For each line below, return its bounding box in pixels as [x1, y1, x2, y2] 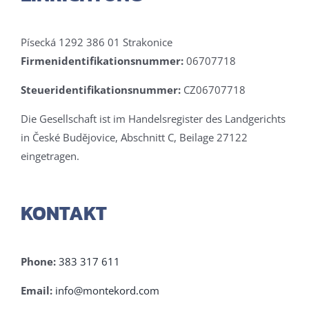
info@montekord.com [55, 283, 159, 297]
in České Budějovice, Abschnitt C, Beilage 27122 [21, 130, 248, 145]
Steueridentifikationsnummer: [21, 83, 181, 97]
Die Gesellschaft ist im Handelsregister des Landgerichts [21, 112, 286, 126]
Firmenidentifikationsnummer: [21, 54, 183, 68]
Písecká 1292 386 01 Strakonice [21, 35, 172, 50]
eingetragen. [21, 149, 79, 163]
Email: [21, 283, 52, 297]
